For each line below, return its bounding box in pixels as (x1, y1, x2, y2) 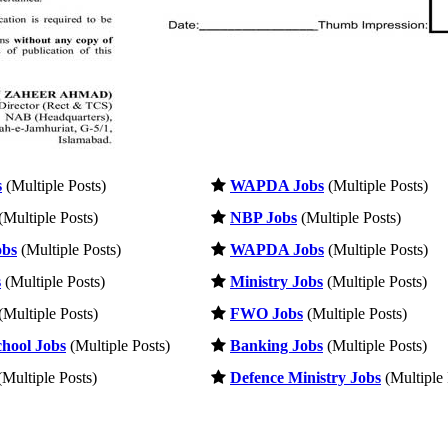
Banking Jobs (230, 336, 323, 354)
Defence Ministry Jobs (230, 368, 381, 386)
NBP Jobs (230, 208, 297, 226)
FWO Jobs (230, 304, 303, 322)
